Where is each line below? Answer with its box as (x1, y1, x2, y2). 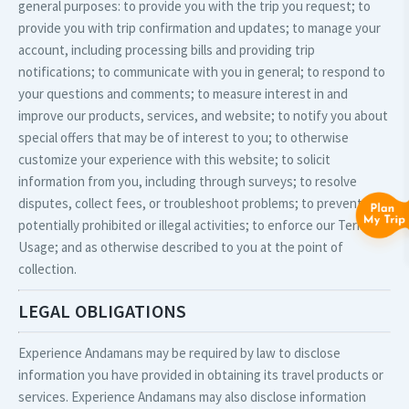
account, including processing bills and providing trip (18, 41, 315, 58)
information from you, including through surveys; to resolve (18, 173, 357, 190)
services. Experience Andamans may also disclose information (18, 388, 366, 405)
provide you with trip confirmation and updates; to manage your (18, 19, 381, 37)
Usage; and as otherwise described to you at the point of (18, 238, 343, 256)
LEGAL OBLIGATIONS (18, 299, 186, 322)
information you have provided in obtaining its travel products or (18, 366, 383, 383)
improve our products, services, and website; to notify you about (18, 107, 388, 124)
